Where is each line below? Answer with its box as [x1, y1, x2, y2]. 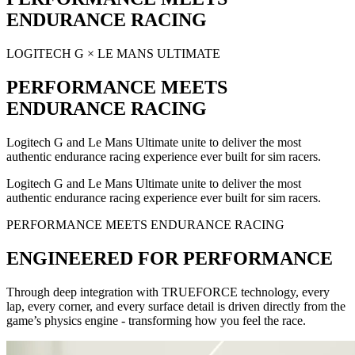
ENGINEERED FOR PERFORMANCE [6, 247, 333, 269]
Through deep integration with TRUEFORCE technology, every [6, 284, 330, 299]
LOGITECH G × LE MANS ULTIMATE [6, 47, 220, 60]
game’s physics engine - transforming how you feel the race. [6, 313, 306, 327]
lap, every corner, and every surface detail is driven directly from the [6, 299, 345, 313]
